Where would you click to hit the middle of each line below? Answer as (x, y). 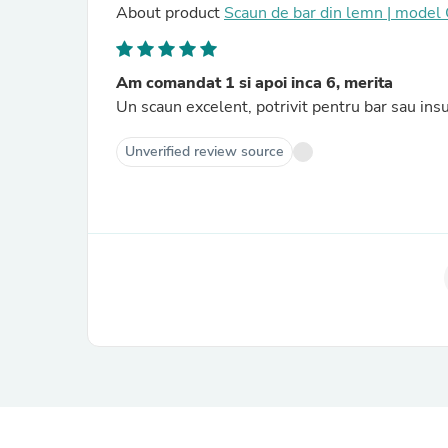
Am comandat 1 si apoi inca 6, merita (254, 83)
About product (170, 13)
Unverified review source (204, 151)
